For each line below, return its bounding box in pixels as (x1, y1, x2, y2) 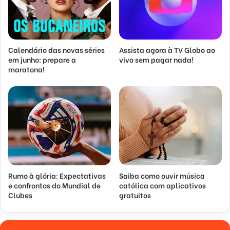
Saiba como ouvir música (119, 169, 205, 181)
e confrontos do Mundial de (8, 179, 101, 190)
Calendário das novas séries (8, 44, 105, 55)
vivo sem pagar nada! (119, 53, 194, 65)
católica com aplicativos (119, 179, 206, 190)
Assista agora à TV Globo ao (119, 44, 215, 55)
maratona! (8, 63, 45, 74)
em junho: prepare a (8, 53, 76, 65)
